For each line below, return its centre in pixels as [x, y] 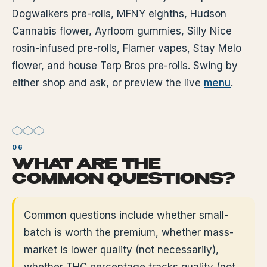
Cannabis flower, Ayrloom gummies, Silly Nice [122, 31]
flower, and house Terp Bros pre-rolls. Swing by [125, 66]
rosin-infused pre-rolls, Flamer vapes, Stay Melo [127, 48]
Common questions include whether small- [126, 215]
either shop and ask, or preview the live [108, 83]
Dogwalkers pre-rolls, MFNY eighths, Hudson [119, 14]
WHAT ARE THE [86, 165]
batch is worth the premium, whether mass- [129, 232]
